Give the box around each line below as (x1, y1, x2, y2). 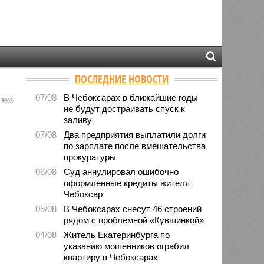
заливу (64, 114, 93, 125)
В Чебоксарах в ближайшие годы (64, 92, 199, 103)
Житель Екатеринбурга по (64, 229, 170, 240)
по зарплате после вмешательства (64, 140, 206, 151)
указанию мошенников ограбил (64, 240, 190, 251)
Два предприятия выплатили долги (64, 129, 206, 140)
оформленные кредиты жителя (64, 177, 190, 188)
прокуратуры (64, 151, 117, 162)
